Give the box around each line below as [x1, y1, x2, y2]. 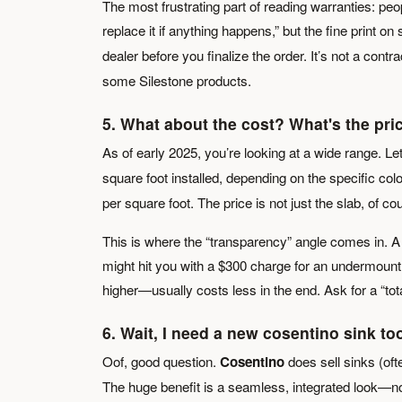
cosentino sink [263, 321, 376, 344]
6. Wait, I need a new [102, 321, 263, 344]
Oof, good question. [102, 352, 220, 371]
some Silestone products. [102, 71, 251, 90]
